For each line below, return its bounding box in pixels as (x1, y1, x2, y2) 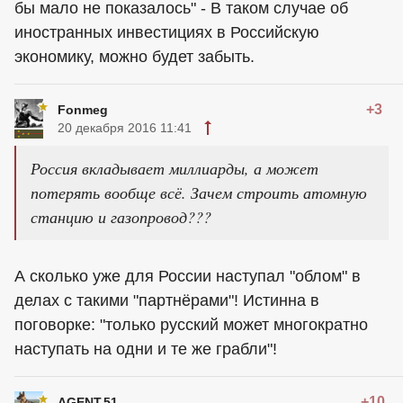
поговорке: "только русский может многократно (14, 316, 368, 334)
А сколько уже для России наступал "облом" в (14, 267, 361, 285)
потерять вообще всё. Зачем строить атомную (31, 182, 367, 203)
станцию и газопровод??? (31, 206, 211, 228)
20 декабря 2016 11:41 (58, 121, 192, 135)
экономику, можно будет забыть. (14, 48, 255, 66)
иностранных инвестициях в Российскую (14, 23, 319, 41)
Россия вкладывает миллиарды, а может (31, 157, 318, 179)
